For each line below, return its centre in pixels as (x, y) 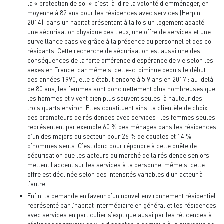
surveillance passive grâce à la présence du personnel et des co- (121, 41)
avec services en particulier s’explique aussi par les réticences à (120, 215)
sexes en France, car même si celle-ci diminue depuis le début (117, 70)
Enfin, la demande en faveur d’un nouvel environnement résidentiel (122, 196)
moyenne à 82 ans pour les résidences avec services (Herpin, (115, 13)
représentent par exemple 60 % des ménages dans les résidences (122, 127)
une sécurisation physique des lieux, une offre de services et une (119, 32)
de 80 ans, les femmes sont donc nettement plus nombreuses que (121, 89)
